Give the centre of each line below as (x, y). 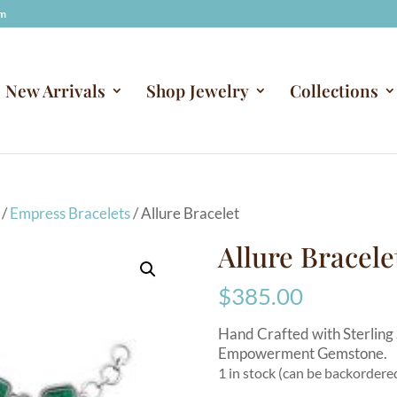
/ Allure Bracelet (185, 213)
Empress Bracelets (70, 213)
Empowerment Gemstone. (302, 353)
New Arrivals (55, 90)
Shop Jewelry (197, 90)
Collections (334, 90)
